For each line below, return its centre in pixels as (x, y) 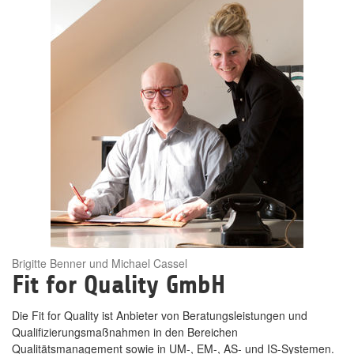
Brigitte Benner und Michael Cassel (100, 263)
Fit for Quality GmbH (119, 285)
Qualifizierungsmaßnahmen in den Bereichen (125, 332)
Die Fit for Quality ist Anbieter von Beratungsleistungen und (160, 315)
